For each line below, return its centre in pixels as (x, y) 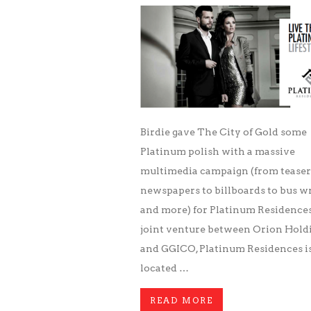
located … (165, 268)
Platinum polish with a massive (218, 151)
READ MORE (182, 300)
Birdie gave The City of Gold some (224, 132)
